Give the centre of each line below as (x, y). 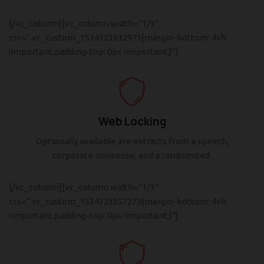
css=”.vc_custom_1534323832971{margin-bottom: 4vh (118, 37)
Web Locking (132, 122)
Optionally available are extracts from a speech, (132, 141)
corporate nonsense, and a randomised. (132, 155)
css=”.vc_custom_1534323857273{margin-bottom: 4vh (118, 201)
